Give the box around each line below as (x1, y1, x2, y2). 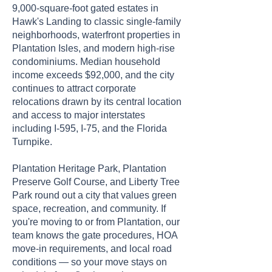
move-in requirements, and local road (12, 243, 172, 254)
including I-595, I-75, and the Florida (12, 123, 167, 134)
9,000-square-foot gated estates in (12, 3, 158, 13)
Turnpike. (12, 137, 52, 147)
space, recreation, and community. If (12, 203, 166, 214)
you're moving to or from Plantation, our (12, 217, 180, 227)
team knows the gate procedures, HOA (12, 230, 177, 240)
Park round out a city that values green (12, 190, 177, 200)
